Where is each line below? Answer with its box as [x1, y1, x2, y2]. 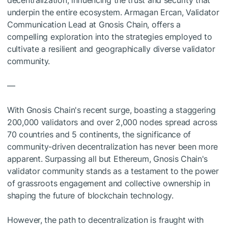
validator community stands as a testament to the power [7, 166, 219, 176]
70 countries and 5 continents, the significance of [7, 129, 191, 139]
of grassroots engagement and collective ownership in [7, 178, 210, 188]
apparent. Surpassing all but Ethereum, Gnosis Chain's [7, 154, 208, 164]
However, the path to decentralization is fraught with [7, 215, 204, 225]
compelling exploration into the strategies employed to [7, 32, 212, 42]
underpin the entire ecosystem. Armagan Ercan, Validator [7, 7, 219, 17]
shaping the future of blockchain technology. [7, 190, 174, 201]
